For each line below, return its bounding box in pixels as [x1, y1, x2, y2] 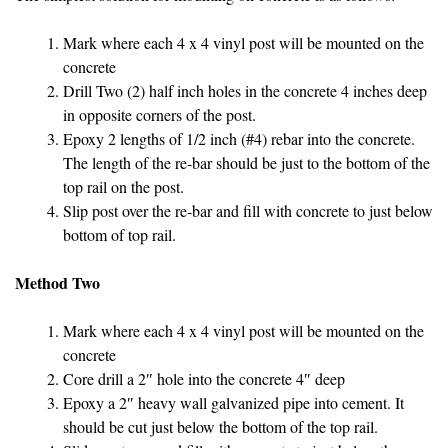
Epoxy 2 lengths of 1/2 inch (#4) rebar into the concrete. [63, 127, 415, 149]
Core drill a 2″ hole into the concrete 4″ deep [63, 367, 345, 389]
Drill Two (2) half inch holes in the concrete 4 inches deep [63, 79, 427, 101]
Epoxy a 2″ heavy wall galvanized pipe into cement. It [63, 391, 404, 413]
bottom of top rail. [63, 223, 176, 245]
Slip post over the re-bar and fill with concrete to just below [63, 199, 433, 221]
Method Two [15, 270, 100, 294]
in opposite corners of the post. [63, 103, 256, 125]
